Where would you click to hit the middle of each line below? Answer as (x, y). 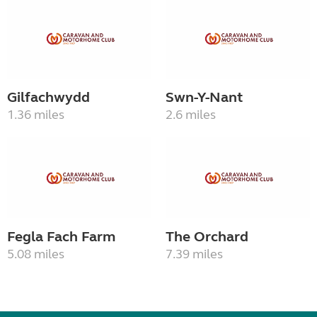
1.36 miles (36, 115)
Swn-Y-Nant (204, 98)
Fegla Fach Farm (61, 236)
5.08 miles (36, 254)
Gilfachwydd (48, 98)
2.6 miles (191, 115)
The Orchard (207, 236)
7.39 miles (194, 254)
